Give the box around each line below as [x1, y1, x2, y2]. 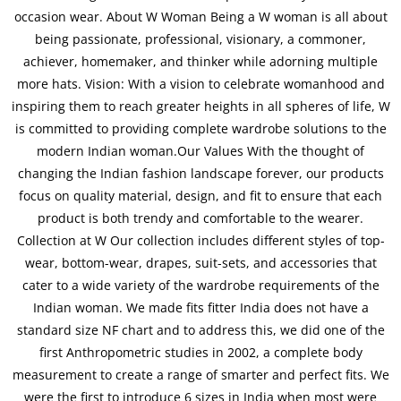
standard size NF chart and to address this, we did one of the [16, 321, 385, 339]
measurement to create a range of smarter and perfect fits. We [12, 366, 389, 384]
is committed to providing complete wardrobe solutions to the [14, 120, 387, 138]
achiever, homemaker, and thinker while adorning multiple [23, 53, 378, 71]
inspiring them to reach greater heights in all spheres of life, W [11, 98, 390, 115]
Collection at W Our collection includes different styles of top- [16, 232, 385, 250]
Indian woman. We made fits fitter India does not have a [32, 299, 369, 317]
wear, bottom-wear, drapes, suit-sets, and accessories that [24, 254, 377, 272]
